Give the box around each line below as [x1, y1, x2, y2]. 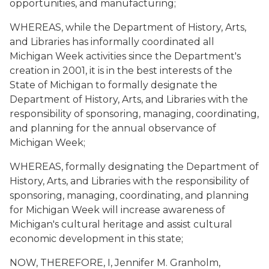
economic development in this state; [10, 233, 183, 244]
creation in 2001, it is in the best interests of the [10, 65, 232, 76]
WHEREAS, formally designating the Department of [10, 161, 259, 172]
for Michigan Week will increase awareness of [10, 204, 225, 216]
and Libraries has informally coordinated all [10, 36, 214, 47]
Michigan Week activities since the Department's [10, 50, 241, 62]
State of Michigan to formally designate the [10, 79, 217, 91]
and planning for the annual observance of [10, 122, 216, 134]
